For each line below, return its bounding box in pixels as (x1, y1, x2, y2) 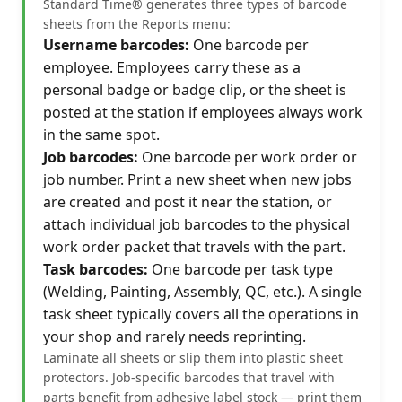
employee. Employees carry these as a (43, 57, 301, 77)
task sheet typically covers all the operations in (43, 303, 359, 324)
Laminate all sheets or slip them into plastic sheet (43, 348, 343, 366)
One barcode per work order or (138, 146, 357, 167)
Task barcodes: (43, 258, 148, 279)
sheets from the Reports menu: (43, 14, 231, 32)
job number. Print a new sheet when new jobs (43, 169, 352, 189)
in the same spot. (43, 124, 160, 144)
